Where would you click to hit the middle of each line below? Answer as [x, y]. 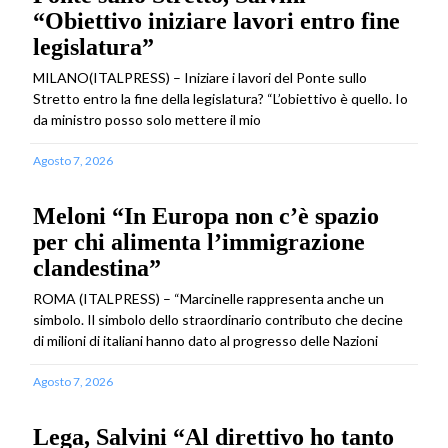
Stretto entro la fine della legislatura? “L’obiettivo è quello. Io [220, 98]
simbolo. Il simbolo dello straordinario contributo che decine [218, 319]
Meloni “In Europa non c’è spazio [206, 215]
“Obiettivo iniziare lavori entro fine [216, 20]
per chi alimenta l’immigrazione [199, 241]
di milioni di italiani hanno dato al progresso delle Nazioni [205, 340]
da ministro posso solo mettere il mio [147, 119]
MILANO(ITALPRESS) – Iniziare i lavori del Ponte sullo [200, 77]
